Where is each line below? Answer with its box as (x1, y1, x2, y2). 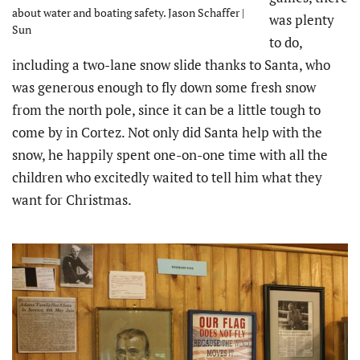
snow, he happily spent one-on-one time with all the (12, 145, 328, 165)
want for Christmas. (12, 190, 132, 210)
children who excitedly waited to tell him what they (12, 168, 322, 187)
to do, (269, 33, 302, 52)
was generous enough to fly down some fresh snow (12, 78, 316, 97)
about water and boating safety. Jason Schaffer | (12, 5, 244, 21)
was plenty (269, 10, 334, 30)
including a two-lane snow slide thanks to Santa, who (12, 55, 330, 75)
